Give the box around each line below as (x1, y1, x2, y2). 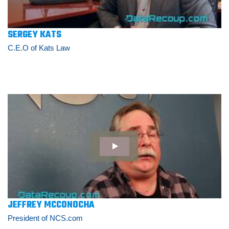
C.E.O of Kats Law (8, 43, 70, 53)
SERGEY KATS (8, 28, 61, 43)
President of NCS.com (8, 214, 83, 223)
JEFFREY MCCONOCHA (8, 198, 95, 213)
